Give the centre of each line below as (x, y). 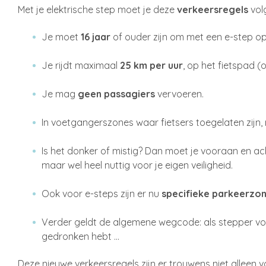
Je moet (61, 37)
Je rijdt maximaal (81, 65)
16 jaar (97, 37)
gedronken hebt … (80, 236)
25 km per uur (151, 65)
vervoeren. (180, 94)
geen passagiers (118, 94)
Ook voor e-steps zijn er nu (102, 194)
